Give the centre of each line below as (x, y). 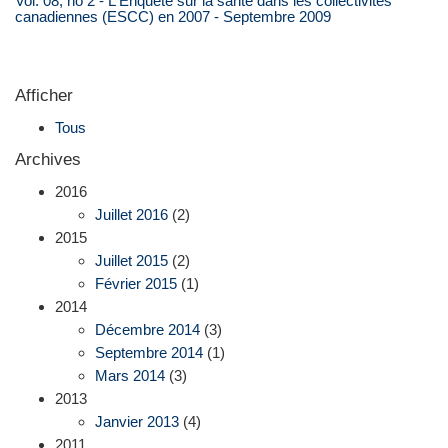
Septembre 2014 (149, 353)
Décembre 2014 (147, 330)
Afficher (44, 95)
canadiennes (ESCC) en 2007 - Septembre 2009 (173, 16)
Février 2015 (136, 284)
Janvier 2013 (137, 422)
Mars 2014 (130, 376)
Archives (48, 159)
